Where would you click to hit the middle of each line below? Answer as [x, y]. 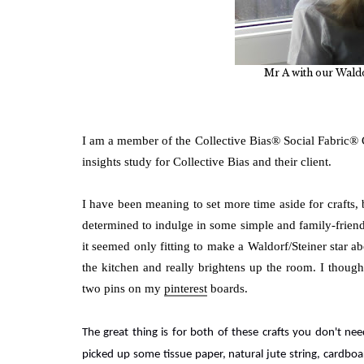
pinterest [185, 288]
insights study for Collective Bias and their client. [206, 161]
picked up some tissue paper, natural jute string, [203, 354]
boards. [227, 288]
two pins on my [123, 288]
